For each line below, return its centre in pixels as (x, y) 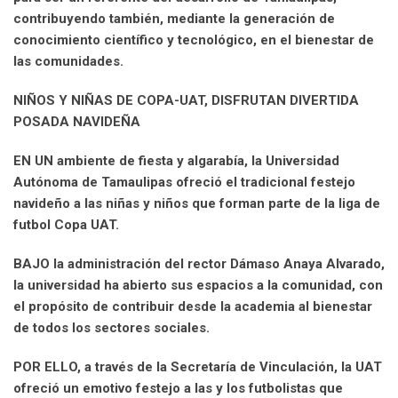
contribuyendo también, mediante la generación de (174, 18)
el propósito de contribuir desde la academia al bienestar (193, 306)
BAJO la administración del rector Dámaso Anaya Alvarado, (199, 263)
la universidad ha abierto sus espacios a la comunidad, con (198, 285)
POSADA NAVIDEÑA (77, 121)
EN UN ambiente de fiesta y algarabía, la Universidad (176, 160)
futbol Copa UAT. (66, 224)
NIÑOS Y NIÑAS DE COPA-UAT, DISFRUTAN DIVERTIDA (186, 100)
